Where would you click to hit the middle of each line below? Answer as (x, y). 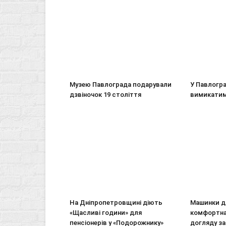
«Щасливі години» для (106, 213)
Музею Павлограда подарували (121, 84)
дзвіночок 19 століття (105, 95)
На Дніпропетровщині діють (116, 203)
